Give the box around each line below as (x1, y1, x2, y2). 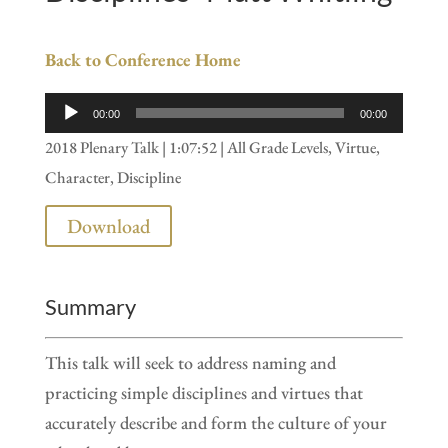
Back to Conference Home (44, 48, 241, 71)
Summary (44, 293, 136, 321)
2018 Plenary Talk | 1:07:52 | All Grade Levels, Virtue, (44, 137, 380, 158)
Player (43, 125, 88, 148)
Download (66, 213, 150, 240)
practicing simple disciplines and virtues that (44, 381, 363, 405)
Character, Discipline (44, 167, 181, 188)
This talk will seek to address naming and (44, 351, 336, 375)
